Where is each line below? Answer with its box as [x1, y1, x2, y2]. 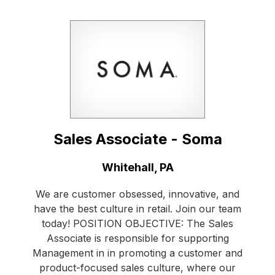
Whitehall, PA [101, 161, 174, 174]
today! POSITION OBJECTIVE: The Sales [42, 217, 233, 230]
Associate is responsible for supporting [46, 232, 229, 245]
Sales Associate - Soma [53, 130, 222, 149]
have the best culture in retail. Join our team [34, 203, 241, 215]
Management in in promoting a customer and [33, 247, 242, 260]
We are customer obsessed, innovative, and [36, 188, 239, 201]
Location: [24, 160, 74, 174]
